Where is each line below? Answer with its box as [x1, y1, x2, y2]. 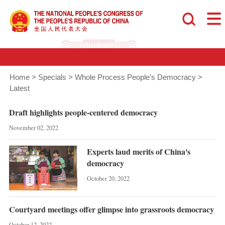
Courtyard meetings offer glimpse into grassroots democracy [9, 203, 214, 215]
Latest [9, 84, 30, 93]
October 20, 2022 [86, 174, 130, 183]
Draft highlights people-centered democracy [9, 106, 158, 118]
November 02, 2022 [9, 124, 58, 132]
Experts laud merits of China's [86, 145, 190, 157]
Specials [38, 73, 66, 82]
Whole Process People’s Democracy [74, 73, 196, 82]
